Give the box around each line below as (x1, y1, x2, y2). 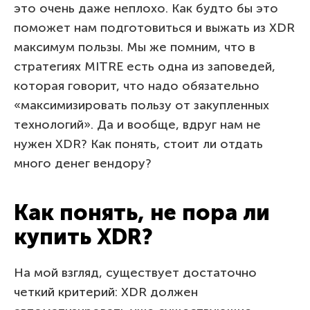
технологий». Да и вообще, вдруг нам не (14, 116, 261, 132)
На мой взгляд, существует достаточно (14, 264, 257, 280)
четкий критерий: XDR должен (14, 284, 198, 300)
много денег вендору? (14, 155, 152, 171)
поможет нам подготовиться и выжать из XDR (14, 19, 295, 35)
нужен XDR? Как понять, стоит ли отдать (14, 136, 263, 152)
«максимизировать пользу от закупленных (14, 97, 269, 113)
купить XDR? (14, 223, 153, 250)
